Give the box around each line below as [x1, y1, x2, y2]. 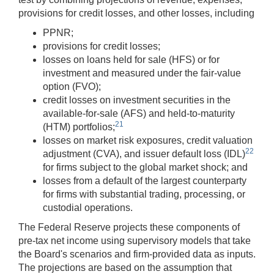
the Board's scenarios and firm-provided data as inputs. [18, 248, 256, 259]
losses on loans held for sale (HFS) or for [43, 54, 220, 65]
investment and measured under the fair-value [43, 67, 241, 78]
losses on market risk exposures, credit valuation [43, 135, 253, 146]
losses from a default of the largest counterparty [43, 175, 246, 186]
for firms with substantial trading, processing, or [43, 188, 245, 199]
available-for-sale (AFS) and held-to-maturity [43, 108, 235, 119]
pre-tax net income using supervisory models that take [18, 235, 251, 246]
